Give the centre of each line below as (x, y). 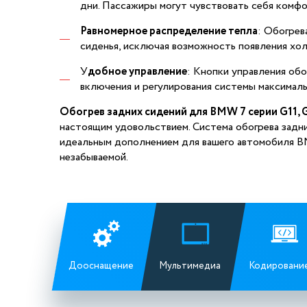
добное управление (137, 72)
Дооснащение (101, 266)
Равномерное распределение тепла (169, 32)
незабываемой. (94, 158)
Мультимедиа (190, 266)
